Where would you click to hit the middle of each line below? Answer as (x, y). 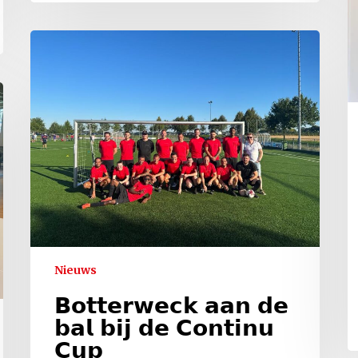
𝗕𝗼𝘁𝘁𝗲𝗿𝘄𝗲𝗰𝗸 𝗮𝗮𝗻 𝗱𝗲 (171, 306)
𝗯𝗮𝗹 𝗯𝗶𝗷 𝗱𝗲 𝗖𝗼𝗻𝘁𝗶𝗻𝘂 (164, 328)
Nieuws (76, 270)
